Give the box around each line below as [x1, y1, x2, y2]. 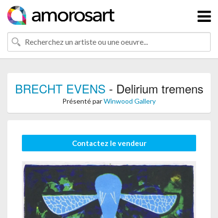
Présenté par [62, 97, 104, 105]
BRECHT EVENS [15, 80, 106, 97]
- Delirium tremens [105, 80, 203, 97]
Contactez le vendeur [72, 139, 146, 147]
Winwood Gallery [104, 97, 156, 105]
